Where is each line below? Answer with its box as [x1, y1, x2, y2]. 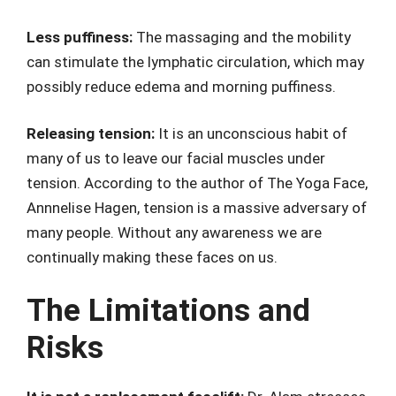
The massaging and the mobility [133, 27, 351, 46]
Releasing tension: [27, 125, 155, 143]
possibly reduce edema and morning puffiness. [27, 77, 336, 95]
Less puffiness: [27, 27, 133, 46]
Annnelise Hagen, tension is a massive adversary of [27, 199, 367, 217]
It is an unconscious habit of [155, 125, 347, 143]
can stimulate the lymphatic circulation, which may [27, 52, 364, 71]
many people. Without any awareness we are [27, 224, 322, 242]
